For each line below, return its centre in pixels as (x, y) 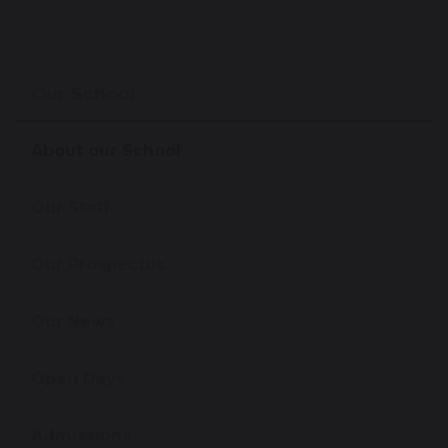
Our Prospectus (98, 264)
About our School (106, 150)
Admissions (81, 435)
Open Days (78, 378)
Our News (73, 321)
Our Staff (70, 207)
